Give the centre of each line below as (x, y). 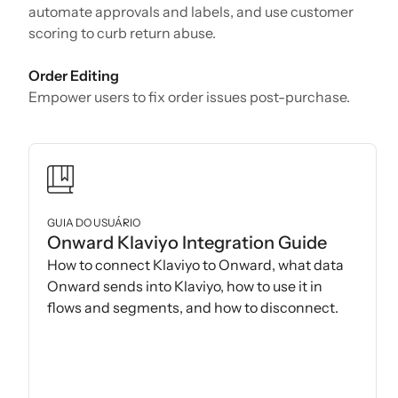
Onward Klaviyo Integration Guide (187, 243)
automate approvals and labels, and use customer (191, 12)
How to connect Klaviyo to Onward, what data (195, 265)
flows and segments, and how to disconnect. (193, 308)
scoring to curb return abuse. (122, 33)
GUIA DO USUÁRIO (94, 223)
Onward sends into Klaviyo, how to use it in (185, 287)
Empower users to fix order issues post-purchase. (189, 97)
